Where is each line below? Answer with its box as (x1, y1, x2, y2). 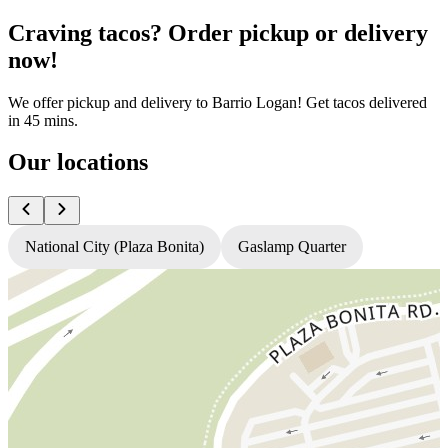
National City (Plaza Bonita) (25, 238, 204, 256)
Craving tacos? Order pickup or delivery (8, 19, 428, 46)
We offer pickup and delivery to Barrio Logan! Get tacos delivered (8, 93, 427, 111)
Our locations (8, 149, 148, 176)
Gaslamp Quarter (238, 238, 346, 256)
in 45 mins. (8, 111, 78, 129)
